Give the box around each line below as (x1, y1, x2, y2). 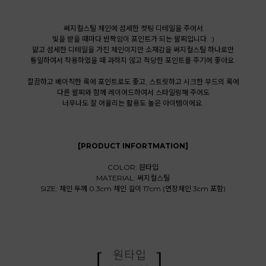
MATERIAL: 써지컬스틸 (96, 173, 170, 183)
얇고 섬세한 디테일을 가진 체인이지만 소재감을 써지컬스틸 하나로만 (32, 45, 234, 55)
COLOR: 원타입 (107, 163, 159, 172)
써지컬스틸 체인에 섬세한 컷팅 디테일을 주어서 (63, 24, 203, 33)
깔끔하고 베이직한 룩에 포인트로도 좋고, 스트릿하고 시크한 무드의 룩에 (27, 77, 239, 87)
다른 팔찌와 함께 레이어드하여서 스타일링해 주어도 (56, 88, 210, 97)
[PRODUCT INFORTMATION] (78, 141, 188, 151)
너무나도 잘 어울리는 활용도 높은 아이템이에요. (62, 99, 204, 108)
